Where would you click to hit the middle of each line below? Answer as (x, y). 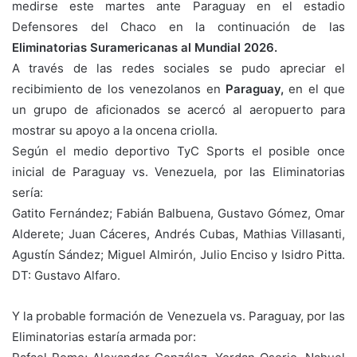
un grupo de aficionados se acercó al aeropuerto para (178, 109)
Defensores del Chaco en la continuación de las (178, 26)
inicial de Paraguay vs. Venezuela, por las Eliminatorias (178, 171)
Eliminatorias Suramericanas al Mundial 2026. (146, 47)
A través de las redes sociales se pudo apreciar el (178, 68)
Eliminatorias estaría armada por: (104, 336)
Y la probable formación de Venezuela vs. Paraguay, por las (178, 316)
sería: (27, 192)
